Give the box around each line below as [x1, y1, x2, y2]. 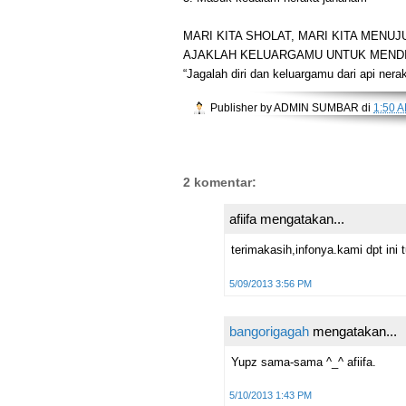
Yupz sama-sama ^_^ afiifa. [231, 354, 376, 369]
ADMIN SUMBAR [274, 101, 359, 115]
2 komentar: [183, 175, 256, 190]
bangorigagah [229, 323, 309, 339]
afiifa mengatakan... [229, 211, 344, 227]
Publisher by [210, 101, 274, 115]
